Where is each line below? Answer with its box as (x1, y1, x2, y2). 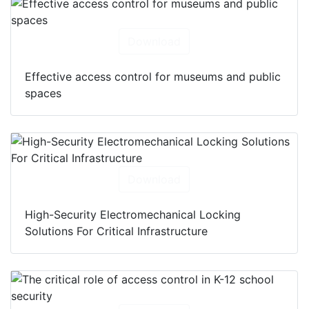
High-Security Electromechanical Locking (25, 208, 241, 222)
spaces (25, 86, 61, 101)
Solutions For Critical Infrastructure (25, 224, 208, 239)
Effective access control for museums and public (25, 70, 281, 84)
